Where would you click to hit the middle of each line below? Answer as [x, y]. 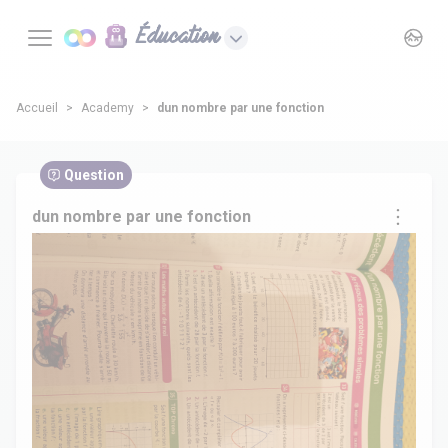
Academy [107, 108]
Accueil [37, 108]
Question [94, 175]
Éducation [178, 37]
